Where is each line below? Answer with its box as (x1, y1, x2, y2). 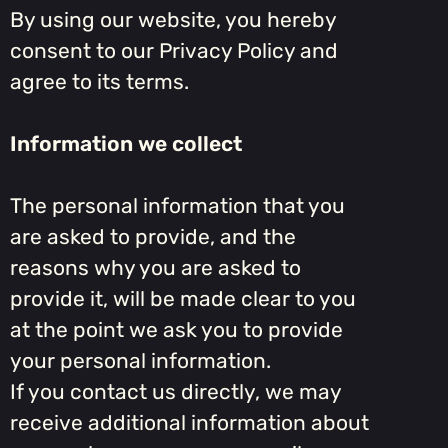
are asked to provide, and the (10, 224, 296, 250)
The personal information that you (10, 193, 345, 219)
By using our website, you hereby (10, 7, 336, 33)
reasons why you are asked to (10, 255, 301, 281)
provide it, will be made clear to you (10, 286, 356, 312)
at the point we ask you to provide (10, 317, 343, 343)
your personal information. (10, 348, 271, 374)
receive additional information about (10, 410, 369, 436)
